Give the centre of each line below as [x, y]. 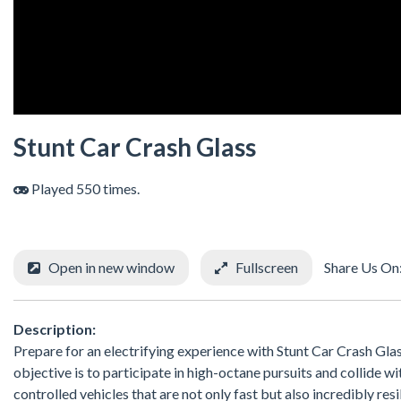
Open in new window [111, 268]
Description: [55, 328]
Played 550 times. [84, 189]
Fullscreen [267, 268]
